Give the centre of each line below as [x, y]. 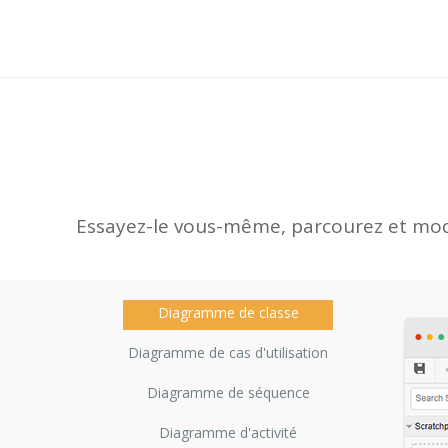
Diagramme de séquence [228, 393]
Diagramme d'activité [228, 433]
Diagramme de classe [228, 313]
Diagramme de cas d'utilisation [228, 353]
